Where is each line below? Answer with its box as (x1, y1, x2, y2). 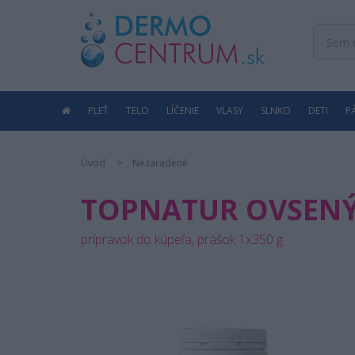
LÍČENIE (166, 104, 199, 117)
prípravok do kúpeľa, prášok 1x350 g (81, 231, 283, 248)
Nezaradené (132, 156, 188, 170)
